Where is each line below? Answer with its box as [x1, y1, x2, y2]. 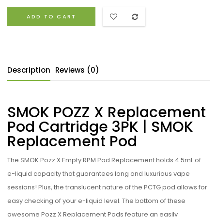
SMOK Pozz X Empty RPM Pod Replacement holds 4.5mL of [19, 155, 201, 165]
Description [7, 65, 50, 76]
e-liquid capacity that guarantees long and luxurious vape [7, 169, 190, 179]
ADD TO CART [27, 13, 77, 21]
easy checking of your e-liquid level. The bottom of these [7, 196, 186, 206]
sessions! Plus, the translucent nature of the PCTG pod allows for [7, 183, 207, 192]
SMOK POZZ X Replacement [7, 102, 206, 123]
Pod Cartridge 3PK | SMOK [7, 117, 193, 138]
